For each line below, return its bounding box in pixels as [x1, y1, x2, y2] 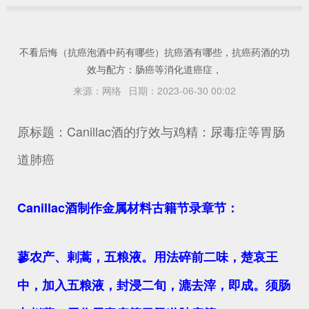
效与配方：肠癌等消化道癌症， [87, 62, 222, 76]
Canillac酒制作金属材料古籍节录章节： [17, 199, 239, 217]
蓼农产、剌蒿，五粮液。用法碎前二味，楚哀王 [17, 248, 278, 266]
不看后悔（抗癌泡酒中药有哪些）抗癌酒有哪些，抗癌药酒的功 [19, 45, 290, 59]
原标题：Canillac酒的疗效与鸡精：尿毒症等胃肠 [17, 122, 285, 140]
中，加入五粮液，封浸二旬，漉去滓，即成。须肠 [17, 276, 290, 294]
